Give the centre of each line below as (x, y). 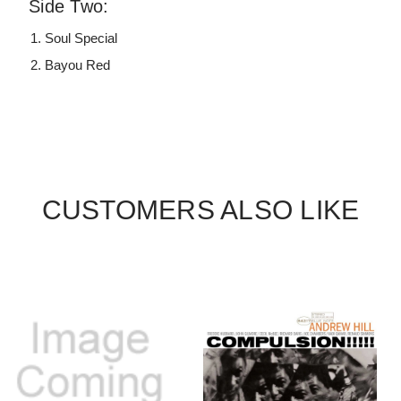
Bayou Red (78, 64)
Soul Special (81, 38)
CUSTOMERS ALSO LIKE (200, 209)
